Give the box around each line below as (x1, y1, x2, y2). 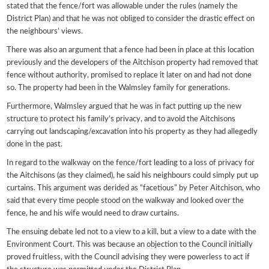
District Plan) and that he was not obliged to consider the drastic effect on (7, 14, 255, 23)
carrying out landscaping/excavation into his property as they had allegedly (7, 127, 258, 136)
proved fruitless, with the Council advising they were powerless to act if (7, 253, 250, 261)
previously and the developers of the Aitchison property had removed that (7, 58, 259, 67)
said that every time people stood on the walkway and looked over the (7, 196, 244, 205)
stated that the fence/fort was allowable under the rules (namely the (7, 2, 238, 10)
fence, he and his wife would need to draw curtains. (7, 209, 180, 217)
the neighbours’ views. (7, 27, 83, 35)
